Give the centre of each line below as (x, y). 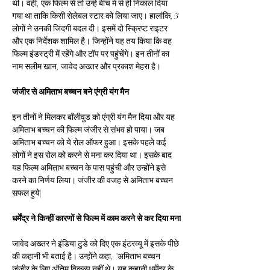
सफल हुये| (27, 193)
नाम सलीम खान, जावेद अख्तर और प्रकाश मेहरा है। (86, 67)
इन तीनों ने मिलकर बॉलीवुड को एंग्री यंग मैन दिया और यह (94, 117)
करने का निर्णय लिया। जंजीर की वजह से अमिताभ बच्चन (93, 181)
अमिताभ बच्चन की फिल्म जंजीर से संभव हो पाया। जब (89, 130)
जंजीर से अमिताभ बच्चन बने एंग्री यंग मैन (71, 92)
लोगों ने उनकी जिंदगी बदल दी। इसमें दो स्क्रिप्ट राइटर (91, 29)
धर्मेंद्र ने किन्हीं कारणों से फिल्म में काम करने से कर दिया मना (96, 218)
